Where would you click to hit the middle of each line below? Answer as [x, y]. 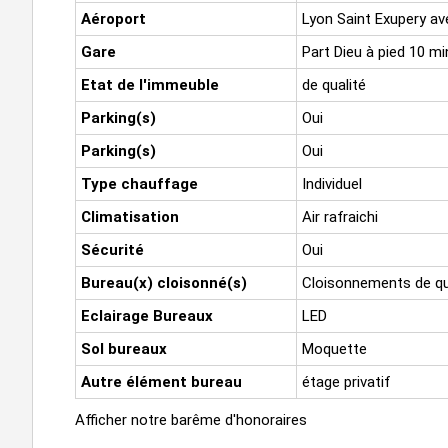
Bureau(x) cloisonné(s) [164, 282]
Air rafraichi [340, 216]
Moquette [334, 348]
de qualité [334, 84]
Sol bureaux [124, 348]
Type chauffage [139, 183]
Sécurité [112, 249]
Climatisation [130, 216]
